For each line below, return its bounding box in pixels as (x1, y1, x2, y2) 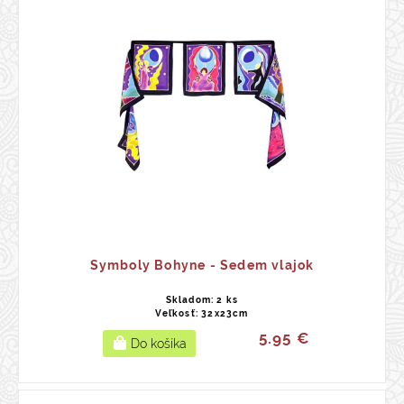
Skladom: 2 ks (165, 295, 239, 305)
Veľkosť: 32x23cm (155, 308, 249, 318)
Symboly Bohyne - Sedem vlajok (89, 258, 315, 272)
